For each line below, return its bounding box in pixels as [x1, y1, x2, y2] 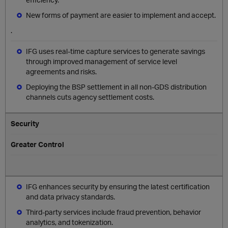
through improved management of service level [26, 57, 177, 66]
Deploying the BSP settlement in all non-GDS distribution [26, 82, 207, 91]
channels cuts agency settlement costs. [26, 93, 154, 101]
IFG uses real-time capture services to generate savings [26, 47, 205, 55]
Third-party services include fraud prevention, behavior [26, 208, 201, 216]
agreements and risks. [26, 67, 97, 76]
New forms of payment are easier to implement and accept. [26, 11, 216, 19]
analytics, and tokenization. [26, 218, 113, 226]
